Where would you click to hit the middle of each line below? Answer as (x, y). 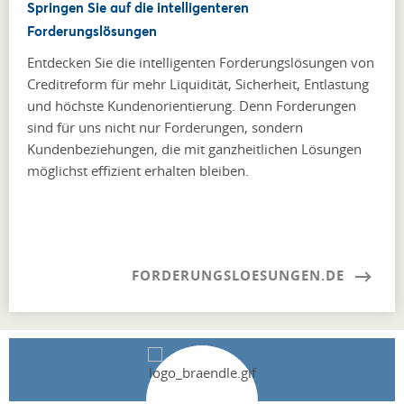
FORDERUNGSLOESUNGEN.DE (238, 276)
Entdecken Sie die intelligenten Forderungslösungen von (201, 63)
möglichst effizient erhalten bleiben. (138, 171)
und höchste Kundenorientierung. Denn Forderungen (192, 106)
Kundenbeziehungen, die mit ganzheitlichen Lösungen (194, 149)
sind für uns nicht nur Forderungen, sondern (165, 128)
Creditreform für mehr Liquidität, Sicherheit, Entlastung (198, 84)
